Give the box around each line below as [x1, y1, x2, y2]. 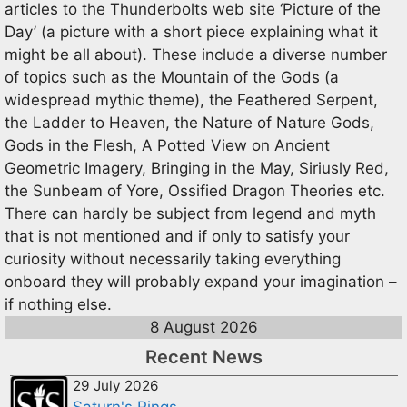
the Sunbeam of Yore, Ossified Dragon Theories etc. [5, 181, 385, 200]
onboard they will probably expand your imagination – [5, 272, 397, 291]
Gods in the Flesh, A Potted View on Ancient [5, 135, 330, 154]
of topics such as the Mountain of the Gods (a [5, 67, 339, 86]
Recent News [145, 345, 263, 368]
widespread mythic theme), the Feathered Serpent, [5, 90, 378, 109]
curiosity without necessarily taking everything [5, 249, 341, 268]
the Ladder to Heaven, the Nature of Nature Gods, [5, 113, 374, 132]
